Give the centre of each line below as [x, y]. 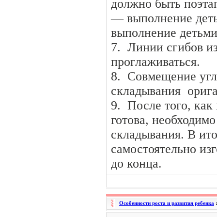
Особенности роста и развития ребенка [167, 203]
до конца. [136, 163]
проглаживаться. [155, 62]
